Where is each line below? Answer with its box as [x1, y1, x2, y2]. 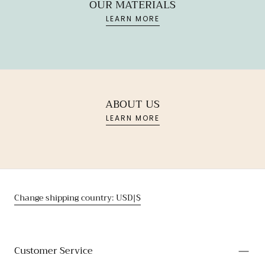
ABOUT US [105, 95, 160, 114]
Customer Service [14, 243, 93, 259]
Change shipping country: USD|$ [14, 190, 141, 205]
